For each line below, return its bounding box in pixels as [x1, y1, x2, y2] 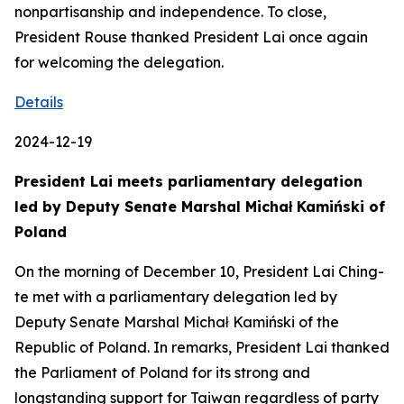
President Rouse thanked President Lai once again [14, 28, 368, 46]
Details [14, 93, 63, 111]
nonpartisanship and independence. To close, [14, 3, 326, 21]
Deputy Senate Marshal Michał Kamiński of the [14, 313, 339, 331]
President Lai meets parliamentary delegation [14, 172, 363, 190]
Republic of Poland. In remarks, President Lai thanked [14, 338, 390, 356]
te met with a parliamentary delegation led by [14, 288, 337, 306]
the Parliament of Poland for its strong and [14, 363, 310, 381]
